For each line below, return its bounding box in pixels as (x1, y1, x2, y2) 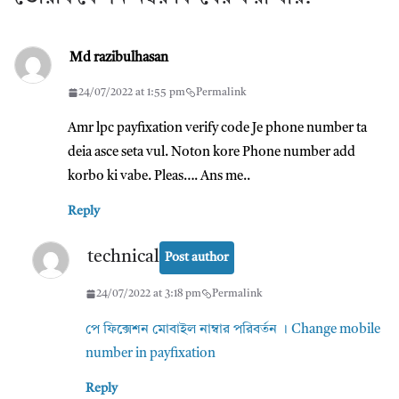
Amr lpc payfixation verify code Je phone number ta (68, 121, 367, 135)
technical (87, 248, 159, 267)
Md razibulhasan (69, 51, 168, 65)
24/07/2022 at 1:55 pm (78, 86, 185, 98)
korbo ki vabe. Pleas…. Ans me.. (68, 169, 250, 183)
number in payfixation (85, 346, 216, 361)
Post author (165, 250, 229, 264)
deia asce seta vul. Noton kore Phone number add (68, 145, 355, 159)
